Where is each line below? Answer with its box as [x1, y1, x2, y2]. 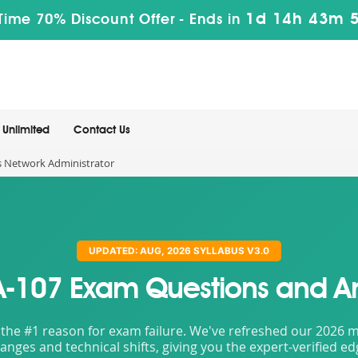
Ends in [185, 13, 246, 27]
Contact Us [74, 125, 130, 136]
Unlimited [2, 125, 50, 136]
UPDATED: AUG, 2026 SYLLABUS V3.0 [89, 245, 269, 257]
